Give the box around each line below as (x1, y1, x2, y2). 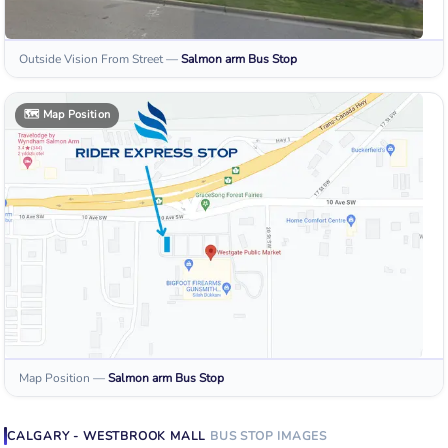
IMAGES (277, 427, 328, 444)
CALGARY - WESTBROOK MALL (7, 427, 207, 444)
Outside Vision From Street (19, 50, 163, 67)
